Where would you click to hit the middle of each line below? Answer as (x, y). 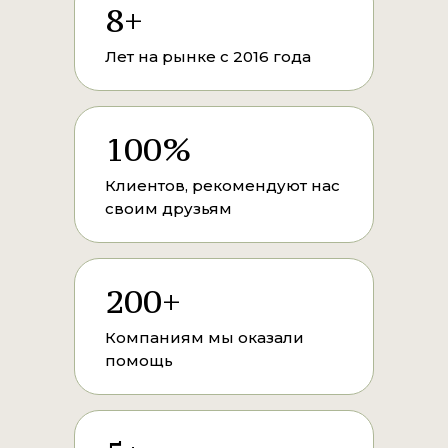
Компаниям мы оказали (204, 338)
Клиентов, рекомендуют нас (222, 186)
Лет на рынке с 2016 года (208, 57)
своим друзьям (168, 209)
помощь (139, 361)
